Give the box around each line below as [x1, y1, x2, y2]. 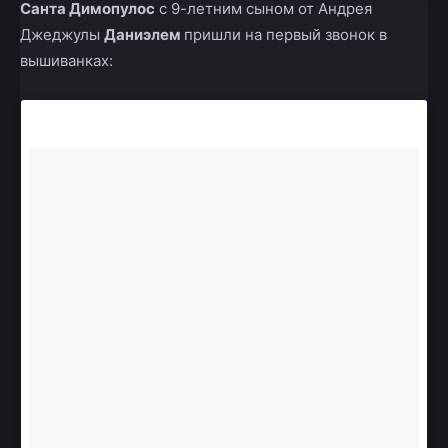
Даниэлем [104, 25, 184, 45]
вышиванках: [20, 51, 113, 71]
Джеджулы [20, 25, 104, 45]
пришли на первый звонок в [184, 25, 387, 45]
